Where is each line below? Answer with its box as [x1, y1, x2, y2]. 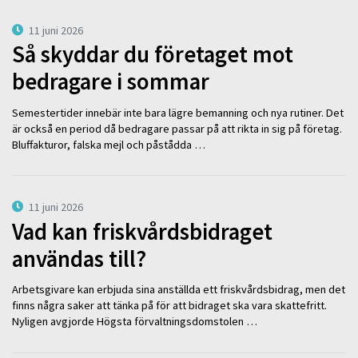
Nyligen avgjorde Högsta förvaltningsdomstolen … [12, 314, 257, 329]
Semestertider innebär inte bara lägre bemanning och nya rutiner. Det [12, 105, 344, 120]
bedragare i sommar [12, 67, 209, 97]
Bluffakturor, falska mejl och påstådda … [12, 137, 205, 152]
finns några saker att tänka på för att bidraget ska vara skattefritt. [12, 298, 327, 313]
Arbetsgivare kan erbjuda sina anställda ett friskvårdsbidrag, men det [12, 282, 345, 297]
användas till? [12, 244, 146, 273]
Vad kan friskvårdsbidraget [12, 217, 272, 246]
